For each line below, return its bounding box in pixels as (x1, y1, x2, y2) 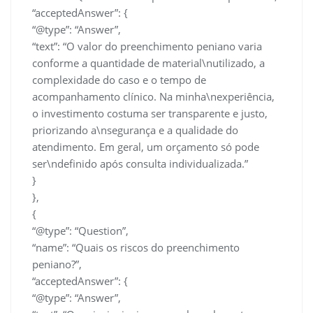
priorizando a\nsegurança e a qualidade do (32, 123, 238, 138)
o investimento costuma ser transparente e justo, (32, 106, 268, 121)
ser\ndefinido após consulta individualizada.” (32, 156, 248, 171)
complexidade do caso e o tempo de (32, 73, 206, 87)
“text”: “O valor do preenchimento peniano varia (32, 39, 262, 54)
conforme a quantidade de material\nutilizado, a (32, 56, 265, 71)
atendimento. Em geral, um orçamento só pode (32, 140, 259, 154)
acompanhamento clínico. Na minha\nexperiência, (32, 89, 275, 104)
